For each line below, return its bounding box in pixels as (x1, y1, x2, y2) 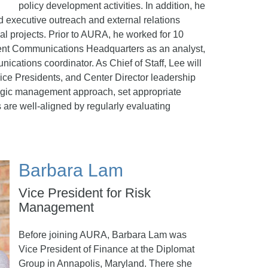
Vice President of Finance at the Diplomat (19, 244, 194, 254)
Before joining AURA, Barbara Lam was (19, 230, 187, 240)
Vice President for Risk (19, 185, 151, 200)
